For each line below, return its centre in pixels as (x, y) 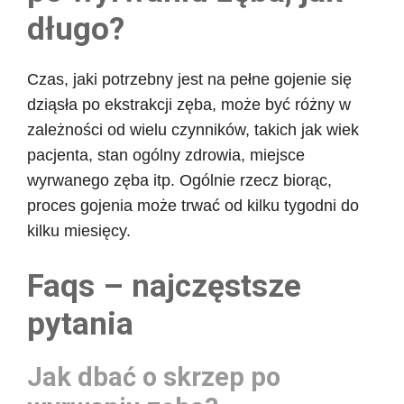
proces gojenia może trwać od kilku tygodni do (193, 205)
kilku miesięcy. (79, 230)
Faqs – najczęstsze (164, 286)
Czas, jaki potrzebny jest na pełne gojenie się (189, 79)
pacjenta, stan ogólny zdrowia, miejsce (166, 155)
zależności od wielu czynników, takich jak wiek (193, 129)
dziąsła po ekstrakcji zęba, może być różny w (189, 104)
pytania (80, 324)
